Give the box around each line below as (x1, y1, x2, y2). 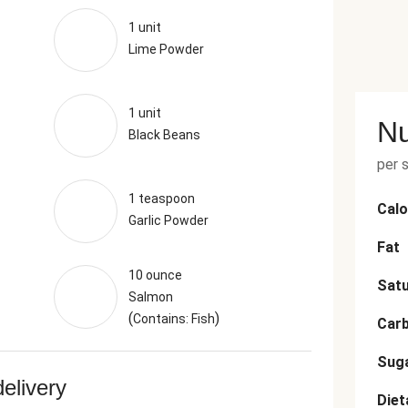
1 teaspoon (127, 191, 195, 206)
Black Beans (127, 127, 200, 142)
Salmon (127, 290, 173, 304)
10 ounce (127, 268, 182, 282)
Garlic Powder (127, 213, 209, 228)
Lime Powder (127, 42, 204, 56)
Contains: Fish (132, 311, 215, 326)
